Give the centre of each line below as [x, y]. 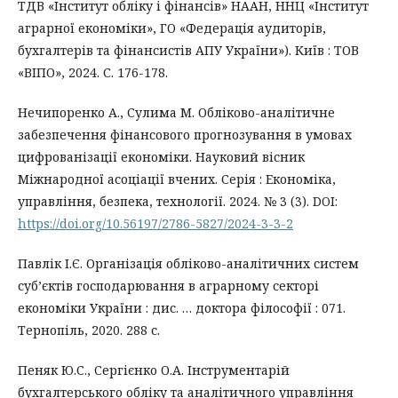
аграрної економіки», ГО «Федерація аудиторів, [172, 28]
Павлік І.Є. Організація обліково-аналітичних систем [188, 263]
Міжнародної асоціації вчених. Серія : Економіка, [177, 179]
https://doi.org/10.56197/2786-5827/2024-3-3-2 [155, 223]
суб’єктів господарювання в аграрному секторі [168, 285]
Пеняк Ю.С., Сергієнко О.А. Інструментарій [154, 370]
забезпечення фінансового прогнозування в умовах [185, 134]
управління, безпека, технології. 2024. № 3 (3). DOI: [178, 201]
